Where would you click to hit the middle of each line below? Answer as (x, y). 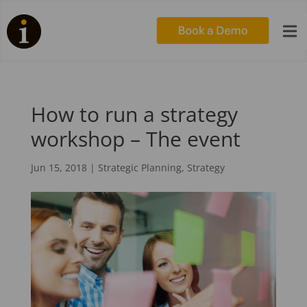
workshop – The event (135, 139)
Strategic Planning (139, 168)
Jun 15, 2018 (59, 168)
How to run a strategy (134, 114)
